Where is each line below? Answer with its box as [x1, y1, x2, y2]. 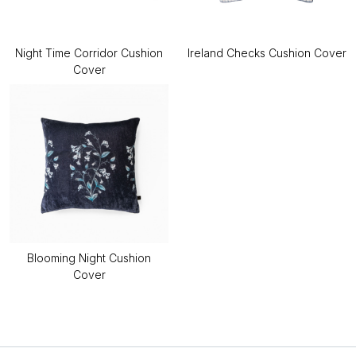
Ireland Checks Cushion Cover [188, 46, 346, 60]
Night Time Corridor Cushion [15, 46, 163, 60]
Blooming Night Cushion [27, 251, 151, 265]
